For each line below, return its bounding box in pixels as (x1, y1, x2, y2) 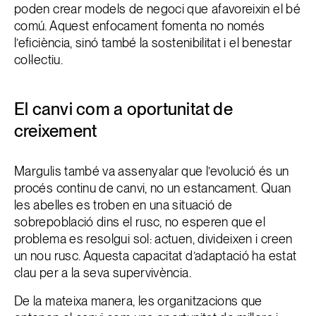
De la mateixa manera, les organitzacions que (14, 293, 262, 308)
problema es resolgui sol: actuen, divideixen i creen (14, 231, 293, 246)
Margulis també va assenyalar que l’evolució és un (14, 164, 289, 178)
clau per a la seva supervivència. (14, 265, 191, 280)
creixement (14, 121, 97, 141)
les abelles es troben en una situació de (14, 197, 233, 212)
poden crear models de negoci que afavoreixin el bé (14, 1, 300, 16)
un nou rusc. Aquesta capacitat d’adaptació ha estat (14, 248, 297, 263)
